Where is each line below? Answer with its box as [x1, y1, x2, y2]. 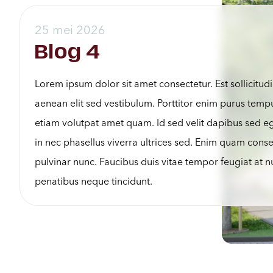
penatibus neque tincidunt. [35, 175, 152, 188]
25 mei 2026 [35, 22, 105, 38]
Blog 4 [35, 40, 101, 65]
